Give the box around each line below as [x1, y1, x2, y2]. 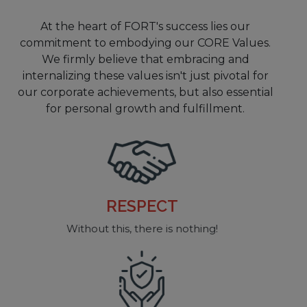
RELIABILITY [125, 196, 223, 215]
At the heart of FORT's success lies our [40, 19, 250, 33]
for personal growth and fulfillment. [46, 101, 245, 115]
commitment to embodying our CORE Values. [20, 36, 271, 49]
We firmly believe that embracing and [41, 52, 249, 66]
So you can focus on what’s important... [73, 221, 275, 235]
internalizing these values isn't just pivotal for [22, 69, 269, 82]
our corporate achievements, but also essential [17, 85, 273, 99]
